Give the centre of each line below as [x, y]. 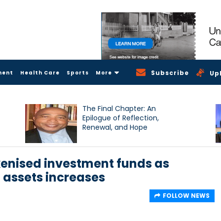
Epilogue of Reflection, [121, 118]
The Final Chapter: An [119, 108]
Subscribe [170, 73]
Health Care [40, 73]
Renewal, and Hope [115, 127]
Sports [78, 73]
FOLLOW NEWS [186, 195]
